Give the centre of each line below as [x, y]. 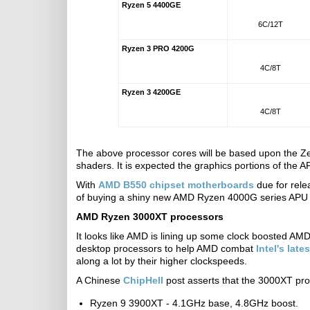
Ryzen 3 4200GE [151, 92]
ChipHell [143, 280]
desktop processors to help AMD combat [166, 248]
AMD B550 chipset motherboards [176, 185]
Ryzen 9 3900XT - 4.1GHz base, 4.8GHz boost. [194, 303]
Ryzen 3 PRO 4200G [158, 48]
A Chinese [100, 280]
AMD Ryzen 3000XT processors [150, 217]
